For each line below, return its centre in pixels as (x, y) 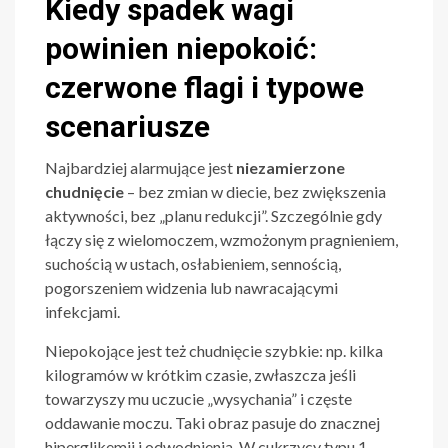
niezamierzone (290, 168)
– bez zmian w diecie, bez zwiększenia (255, 192)
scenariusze (127, 127)
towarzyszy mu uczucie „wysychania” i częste (198, 399)
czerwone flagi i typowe (204, 88)
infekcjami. (82, 312)
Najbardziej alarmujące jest (140, 168)
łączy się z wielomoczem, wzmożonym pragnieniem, (221, 240)
